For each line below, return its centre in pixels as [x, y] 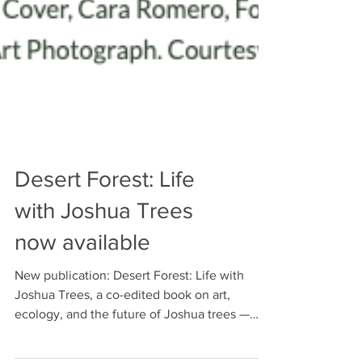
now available [82, 344]
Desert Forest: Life [105, 281]
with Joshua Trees [104, 312]
